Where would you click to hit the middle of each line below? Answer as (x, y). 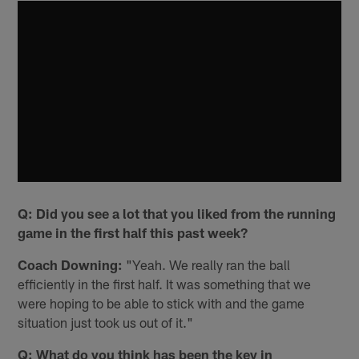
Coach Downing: (71, 264)
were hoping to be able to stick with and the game (161, 303)
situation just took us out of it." (106, 322)
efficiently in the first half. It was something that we (165, 283)
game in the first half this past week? (133, 232)
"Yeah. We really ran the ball (207, 264)
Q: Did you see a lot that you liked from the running (177, 213)
